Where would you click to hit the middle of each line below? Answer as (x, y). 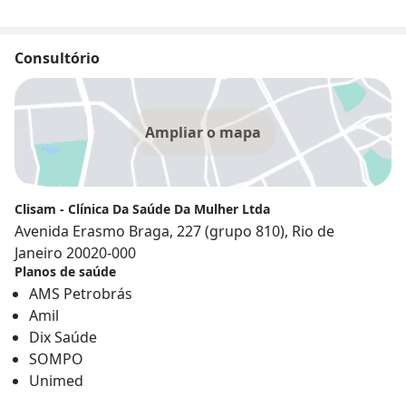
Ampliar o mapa (203, 132)
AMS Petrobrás (81, 293)
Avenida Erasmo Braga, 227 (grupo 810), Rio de (174, 231)
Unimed (56, 380)
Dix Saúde (63, 337)
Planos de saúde (65, 271)
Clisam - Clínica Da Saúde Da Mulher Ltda (142, 208)
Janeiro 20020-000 (75, 252)
